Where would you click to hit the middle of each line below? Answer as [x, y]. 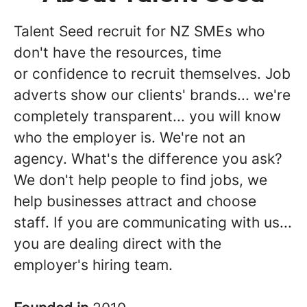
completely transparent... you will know [147, 116]
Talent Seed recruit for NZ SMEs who [139, 31]
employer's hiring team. [93, 265]
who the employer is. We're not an [130, 137]
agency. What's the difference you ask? [148, 159]
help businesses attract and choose [135, 201]
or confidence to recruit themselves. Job [152, 74]
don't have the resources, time [118, 52]
